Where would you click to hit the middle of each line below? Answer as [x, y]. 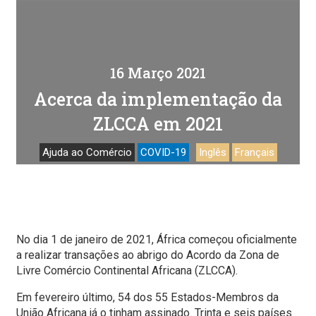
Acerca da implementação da [158, 99]
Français [255, 152]
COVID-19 [163, 152]
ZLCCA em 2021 [158, 123]
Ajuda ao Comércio [87, 152]
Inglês [213, 152]
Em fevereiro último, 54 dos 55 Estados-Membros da [147, 297]
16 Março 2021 [158, 72]
